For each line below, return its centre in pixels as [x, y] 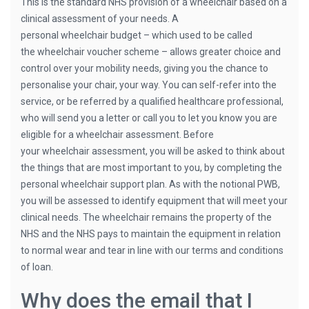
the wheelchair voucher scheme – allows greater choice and [151, 52]
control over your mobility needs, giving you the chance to [144, 68]
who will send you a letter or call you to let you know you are [149, 118]
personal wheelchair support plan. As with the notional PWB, [150, 184]
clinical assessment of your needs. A [100, 19]
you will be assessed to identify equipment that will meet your [154, 201]
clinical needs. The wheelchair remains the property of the [146, 217]
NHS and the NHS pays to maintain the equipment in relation [151, 234]
